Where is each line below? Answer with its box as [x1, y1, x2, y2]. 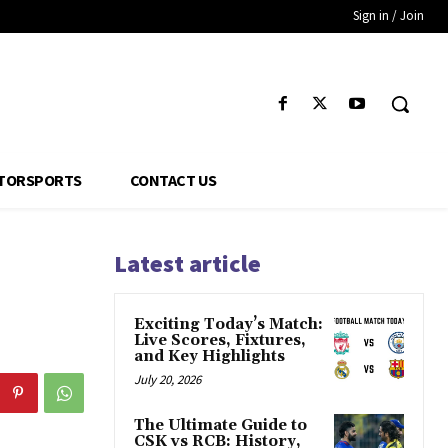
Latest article [114, 248, 261, 280]
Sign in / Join [353, 7, 424, 24]
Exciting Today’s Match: [134, 315, 323, 335]
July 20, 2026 [134, 371, 201, 389]
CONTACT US [129, 170, 217, 191]
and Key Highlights [134, 347, 285, 367]
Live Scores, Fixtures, [134, 331, 306, 351]
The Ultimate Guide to [134, 416, 307, 436]
